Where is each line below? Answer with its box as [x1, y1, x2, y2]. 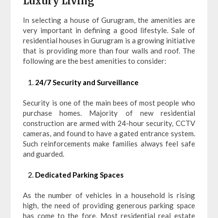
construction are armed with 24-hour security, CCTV [23, 118, 195, 127]
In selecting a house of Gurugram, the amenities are [23, 16, 195, 25]
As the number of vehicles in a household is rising [23, 191, 195, 200]
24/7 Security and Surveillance [35, 77, 139, 87]
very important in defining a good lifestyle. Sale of [23, 26, 195, 35]
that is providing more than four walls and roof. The [23, 46, 195, 55]
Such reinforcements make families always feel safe [23, 139, 195, 148]
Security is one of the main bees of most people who [23, 98, 195, 107]
